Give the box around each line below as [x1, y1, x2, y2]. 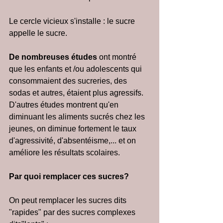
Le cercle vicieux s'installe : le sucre [9, 17, 137, 25]
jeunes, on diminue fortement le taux [9, 124, 138, 133]
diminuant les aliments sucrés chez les [9, 112, 147, 121]
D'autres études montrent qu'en [9, 101, 120, 109]
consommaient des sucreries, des [9, 77, 129, 85]
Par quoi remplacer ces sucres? [9, 172, 129, 181]
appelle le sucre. [9, 29, 67, 37]
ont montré [99, 53, 138, 61]
